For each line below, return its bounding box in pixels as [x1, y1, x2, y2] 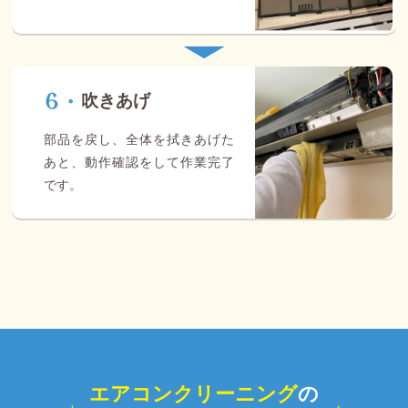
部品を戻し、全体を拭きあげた [44, 131, 234, 147]
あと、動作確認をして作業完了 [44, 154, 234, 169]
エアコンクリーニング [89, 382, 298, 405]
